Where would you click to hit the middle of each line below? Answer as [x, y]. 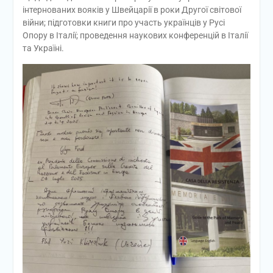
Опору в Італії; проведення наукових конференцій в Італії [135, 36]
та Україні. [43, 48]
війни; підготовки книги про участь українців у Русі [123, 23]
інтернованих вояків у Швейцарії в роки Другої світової [132, 10]
